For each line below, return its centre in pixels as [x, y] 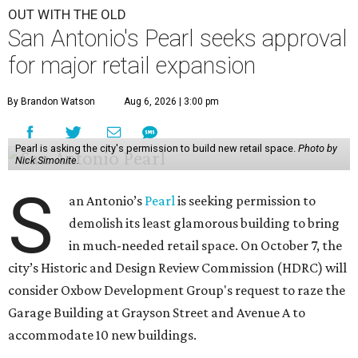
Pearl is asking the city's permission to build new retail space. [156, 148]
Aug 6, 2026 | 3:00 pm [171, 101]
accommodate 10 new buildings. [102, 335]
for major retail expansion [132, 66]
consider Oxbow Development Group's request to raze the [177, 290]
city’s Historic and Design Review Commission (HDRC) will [177, 268]
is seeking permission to [246, 201]
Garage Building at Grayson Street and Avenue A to [157, 312]
